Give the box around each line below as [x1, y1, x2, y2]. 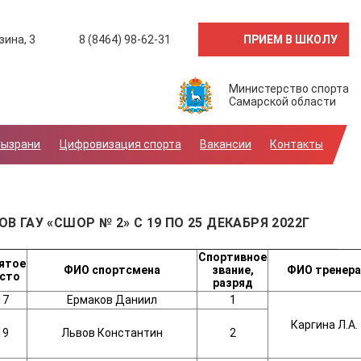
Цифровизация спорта [59, 138, 181, 151]
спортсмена [92, 263, 160, 277]
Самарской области [229, 95, 336, 109]
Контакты [270, 138, 324, 151]
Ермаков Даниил [67, 293, 157, 307]
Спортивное [198, 251, 267, 264]
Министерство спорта [229, 82, 349, 96]
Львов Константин [61, 326, 163, 340]
